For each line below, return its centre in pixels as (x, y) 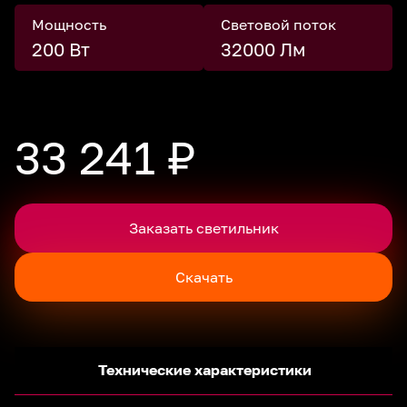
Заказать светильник (203, 228)
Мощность (69, 24)
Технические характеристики (205, 369)
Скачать (203, 277)
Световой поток (278, 24)
